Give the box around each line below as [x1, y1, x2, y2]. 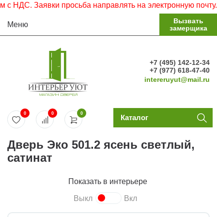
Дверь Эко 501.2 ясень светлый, [7, 138, 195, 151]
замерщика [169, 24, 207, 32]
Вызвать [173, 17, 203, 25]
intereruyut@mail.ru [144, 76, 210, 83]
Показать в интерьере [68, 177, 149, 186]
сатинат [7, 151, 52, 164]
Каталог [120, 113, 148, 122]
